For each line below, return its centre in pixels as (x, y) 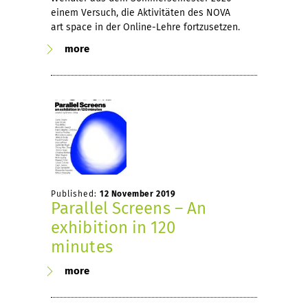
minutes (82, 246)
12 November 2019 (138, 194)
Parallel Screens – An (129, 208)
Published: (75, 194)
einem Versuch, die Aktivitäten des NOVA (141, 12)
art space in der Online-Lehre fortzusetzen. (145, 27)
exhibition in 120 (113, 227)
